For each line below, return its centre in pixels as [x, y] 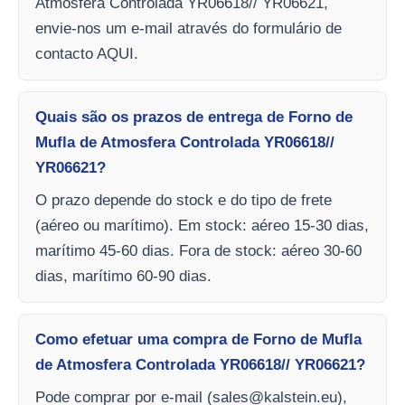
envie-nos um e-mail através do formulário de [188, 28]
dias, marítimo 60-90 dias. [123, 276]
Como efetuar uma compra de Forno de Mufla [198, 339]
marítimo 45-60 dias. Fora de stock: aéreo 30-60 [198, 250]
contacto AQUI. [87, 53]
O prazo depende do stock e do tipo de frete [184, 200]
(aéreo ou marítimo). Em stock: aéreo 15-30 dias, [202, 225]
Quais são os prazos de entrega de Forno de [194, 117]
